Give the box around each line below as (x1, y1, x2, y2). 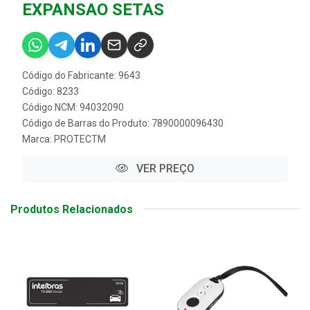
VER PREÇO (134, 161, 194, 175)
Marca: (22, 133, 54, 145)
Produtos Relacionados (10, 202, 133, 216)
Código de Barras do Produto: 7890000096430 (22, 117, 224, 129)
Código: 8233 (22, 85, 79, 97)
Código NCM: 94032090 (22, 101, 124, 113)
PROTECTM (54, 133, 106, 145)
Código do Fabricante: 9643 (22, 69, 140, 81)
